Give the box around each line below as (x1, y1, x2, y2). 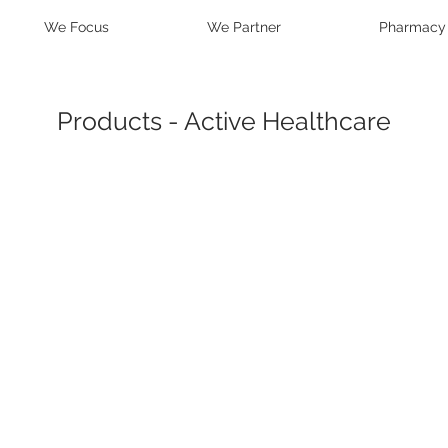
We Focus (44, 19, 109, 35)
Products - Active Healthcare (57, 106, 391, 137)
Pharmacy (379, 19, 446, 35)
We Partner (207, 19, 281, 35)
